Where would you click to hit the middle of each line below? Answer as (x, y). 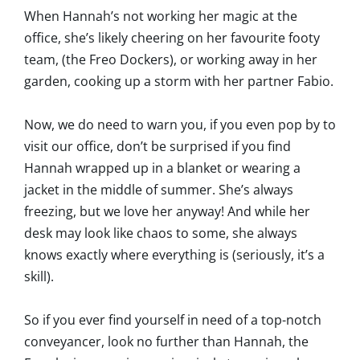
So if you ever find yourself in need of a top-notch (173, 320)
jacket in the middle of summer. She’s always (159, 190)
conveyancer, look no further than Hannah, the (166, 342)
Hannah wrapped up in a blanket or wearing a (162, 168)
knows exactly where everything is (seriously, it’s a (174, 255)
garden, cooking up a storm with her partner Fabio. (179, 82)
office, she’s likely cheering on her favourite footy (172, 38)
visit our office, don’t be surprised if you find (157, 147)
